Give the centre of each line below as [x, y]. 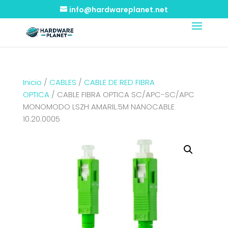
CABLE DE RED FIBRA [119, 82]
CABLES [63, 82]
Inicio [32, 82]
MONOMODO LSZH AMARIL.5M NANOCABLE [98, 107]
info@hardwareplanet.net [118, 9]
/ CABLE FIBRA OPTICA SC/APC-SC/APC [122, 94]
